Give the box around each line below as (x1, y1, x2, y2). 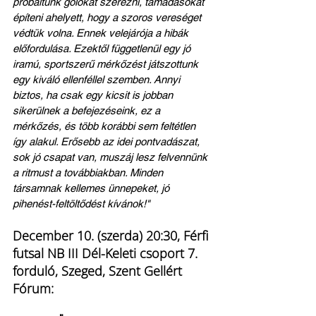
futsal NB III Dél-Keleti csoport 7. (13, 245, 201, 262)
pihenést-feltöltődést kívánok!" (13, 197, 150, 210)
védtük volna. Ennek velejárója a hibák (13, 27, 191, 39)
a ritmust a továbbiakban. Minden (13, 166, 166, 179)
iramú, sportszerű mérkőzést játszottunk (13, 58, 201, 71)
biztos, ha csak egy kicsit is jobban (13, 89, 176, 102)
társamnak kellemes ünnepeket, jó (13, 182, 172, 195)
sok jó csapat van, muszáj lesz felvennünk (13, 151, 210, 164)
